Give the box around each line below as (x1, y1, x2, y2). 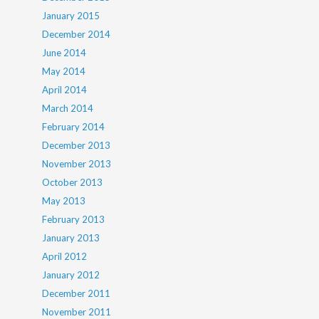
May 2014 (42, 66, 86, 77)
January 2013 (42, 232, 100, 244)
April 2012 (42, 251, 88, 262)
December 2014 (42, 28, 111, 40)
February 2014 (42, 121, 105, 132)
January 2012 (42, 269, 100, 281)
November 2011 (42, 306, 112, 318)
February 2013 (42, 214, 105, 225)
